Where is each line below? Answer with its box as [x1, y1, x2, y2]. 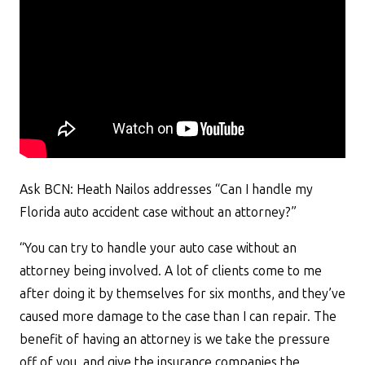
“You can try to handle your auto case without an [20, 240, 297, 256]
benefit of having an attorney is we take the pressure [20, 332, 330, 347]
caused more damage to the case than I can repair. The [20, 309, 336, 324]
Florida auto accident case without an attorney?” [20, 204, 297, 220]
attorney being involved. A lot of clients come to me [20, 263, 322, 279]
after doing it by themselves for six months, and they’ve [20, 286, 345, 301]
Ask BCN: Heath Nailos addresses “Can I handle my [20, 182, 313, 197]
